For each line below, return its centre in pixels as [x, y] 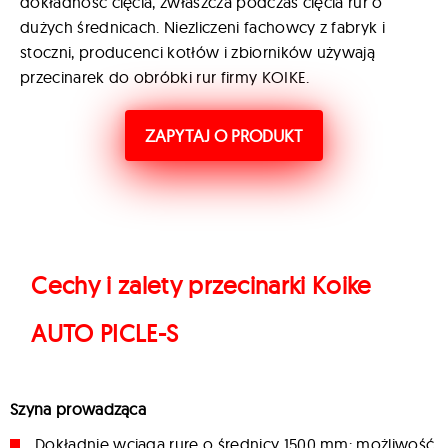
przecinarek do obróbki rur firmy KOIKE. [165, 76]
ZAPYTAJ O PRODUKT [224, 135]
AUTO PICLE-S [105, 332]
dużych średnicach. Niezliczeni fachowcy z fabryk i [203, 26]
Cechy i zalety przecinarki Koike [201, 284]
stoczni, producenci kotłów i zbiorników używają [198, 51]
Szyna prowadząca [78, 408]
